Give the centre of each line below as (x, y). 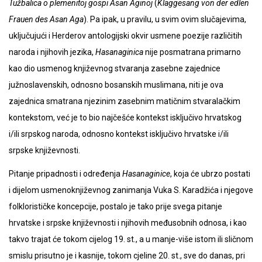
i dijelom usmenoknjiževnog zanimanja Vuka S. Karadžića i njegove (131, 190)
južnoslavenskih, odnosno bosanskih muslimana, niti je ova (116, 85)
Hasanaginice (146, 174)
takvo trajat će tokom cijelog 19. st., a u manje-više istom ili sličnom (131, 239)
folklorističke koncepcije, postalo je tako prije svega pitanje (116, 207)
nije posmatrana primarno (192, 52)
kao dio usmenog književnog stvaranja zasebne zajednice (115, 69)
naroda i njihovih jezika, (52, 52)
